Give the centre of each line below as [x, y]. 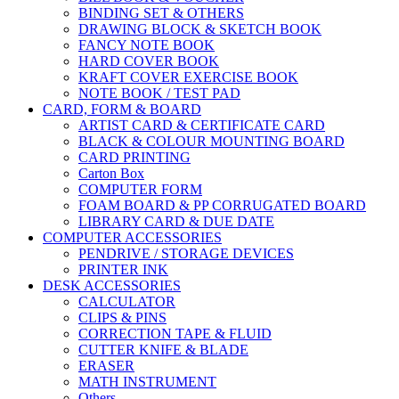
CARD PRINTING [134, 158]
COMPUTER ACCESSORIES [132, 238]
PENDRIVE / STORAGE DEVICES [186, 254]
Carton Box [111, 174]
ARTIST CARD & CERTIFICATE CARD [202, 126]
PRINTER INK [123, 270]
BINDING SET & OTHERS [161, 13]
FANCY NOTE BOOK [147, 45]
